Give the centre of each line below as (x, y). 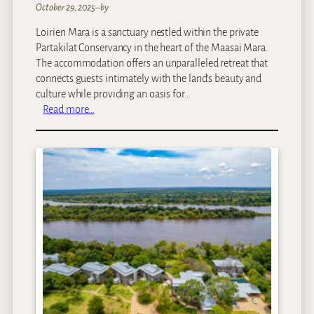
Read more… (69, 109)
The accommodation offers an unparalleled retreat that (152, 63)
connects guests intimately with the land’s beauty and (149, 78)
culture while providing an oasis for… (113, 94)
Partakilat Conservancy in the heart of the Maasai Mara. (152, 47)
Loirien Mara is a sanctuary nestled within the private (148, 32)
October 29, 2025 (66, 7)
